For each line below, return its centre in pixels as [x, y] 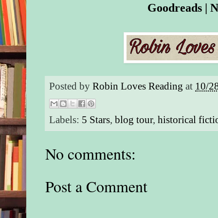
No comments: [91, 153]
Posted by [71, 86]
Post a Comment [97, 186]
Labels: [66, 119]
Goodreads [175, 8]
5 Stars [96, 119]
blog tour [134, 119]
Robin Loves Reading [138, 86]
